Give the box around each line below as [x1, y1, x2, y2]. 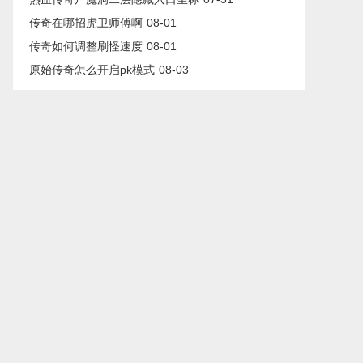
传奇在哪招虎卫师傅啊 [29, 16, 143, 29]
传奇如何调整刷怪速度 [29, 40, 143, 53]
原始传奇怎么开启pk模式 [29, 63, 155, 76]
